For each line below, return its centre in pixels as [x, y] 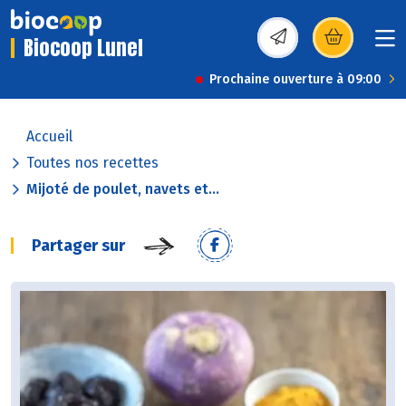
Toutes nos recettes [92, 163]
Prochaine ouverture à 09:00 [295, 80]
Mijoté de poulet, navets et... [123, 189]
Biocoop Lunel [83, 48]
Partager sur [78, 246]
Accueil [49, 137]
